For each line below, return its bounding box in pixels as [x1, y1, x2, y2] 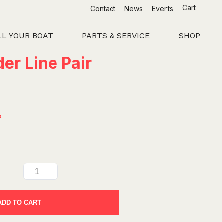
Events [152, 4, 173, 13]
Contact [90, 4, 115, 13]
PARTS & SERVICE [82, 31, 150, 41]
